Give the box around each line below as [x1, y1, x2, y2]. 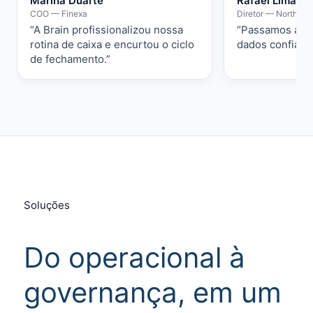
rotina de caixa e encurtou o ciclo [30, 38, 194, 51]
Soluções [24, 198, 70, 212]
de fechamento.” [30, 52, 110, 66]
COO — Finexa [30, 8, 87, 19]
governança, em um [24, 275, 282, 310]
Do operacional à [24, 240, 245, 275]
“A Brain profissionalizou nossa [30, 23, 183, 36]
